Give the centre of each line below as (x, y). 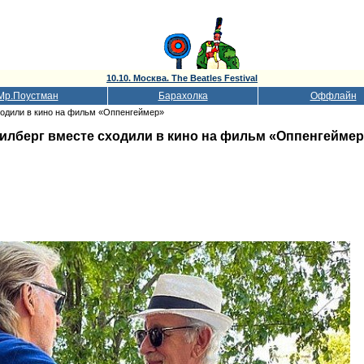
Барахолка (183, 96)
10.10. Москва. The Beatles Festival (182, 78)
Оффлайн (333, 96)
